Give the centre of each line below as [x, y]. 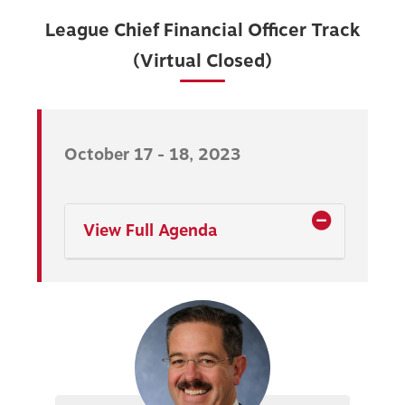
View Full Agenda [151, 230]
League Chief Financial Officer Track [202, 30]
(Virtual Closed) [202, 61]
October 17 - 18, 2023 [153, 154]
